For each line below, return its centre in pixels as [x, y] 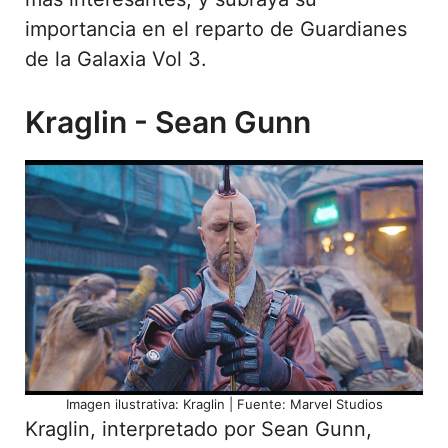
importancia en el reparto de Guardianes [216, 28]
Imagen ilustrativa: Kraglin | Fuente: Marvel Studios [224, 403]
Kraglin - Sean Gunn [168, 121]
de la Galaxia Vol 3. [116, 58]
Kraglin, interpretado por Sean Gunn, [198, 428]
